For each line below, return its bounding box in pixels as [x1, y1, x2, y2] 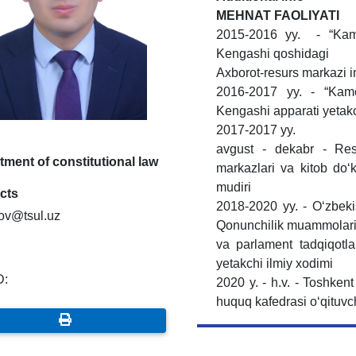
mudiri [216, 180, 254, 194]
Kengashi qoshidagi [216, 47, 332, 60]
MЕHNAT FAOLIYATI [216, 9, 339, 22]
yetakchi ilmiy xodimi [216, 257, 333, 270]
